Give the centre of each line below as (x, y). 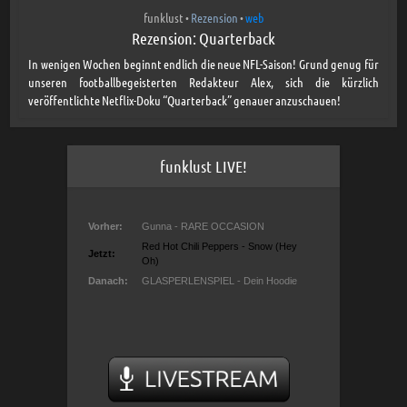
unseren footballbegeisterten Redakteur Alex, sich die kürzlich (203, 81)
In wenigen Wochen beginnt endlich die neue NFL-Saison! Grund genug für (203, 63)
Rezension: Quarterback (203, 38)
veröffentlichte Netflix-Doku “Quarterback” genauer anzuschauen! (185, 99)
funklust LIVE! (203, 166)
